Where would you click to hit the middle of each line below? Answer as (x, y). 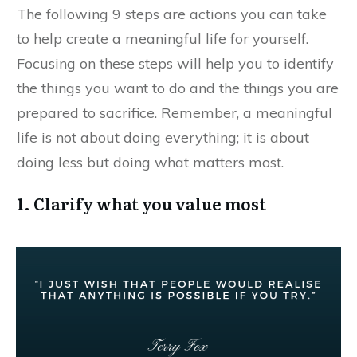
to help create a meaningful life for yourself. (163, 38)
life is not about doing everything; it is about (163, 137)
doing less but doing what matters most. (150, 162)
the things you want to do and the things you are (178, 88)
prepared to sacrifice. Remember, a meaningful (175, 112)
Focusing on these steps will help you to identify (175, 63)
